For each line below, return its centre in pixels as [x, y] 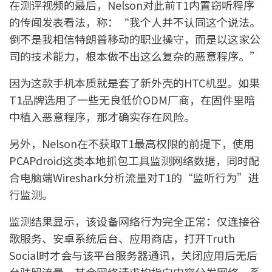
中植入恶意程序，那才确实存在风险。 [102, 116]
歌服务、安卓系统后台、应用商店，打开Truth [122, 238]
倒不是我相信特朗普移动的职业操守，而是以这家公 [135, 39]
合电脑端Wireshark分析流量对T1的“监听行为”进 [134, 177]
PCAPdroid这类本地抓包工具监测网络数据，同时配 [134, 160]
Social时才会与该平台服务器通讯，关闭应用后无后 [133, 255]
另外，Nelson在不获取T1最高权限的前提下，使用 [132, 143]
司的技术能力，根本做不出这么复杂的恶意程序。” [135, 56]
